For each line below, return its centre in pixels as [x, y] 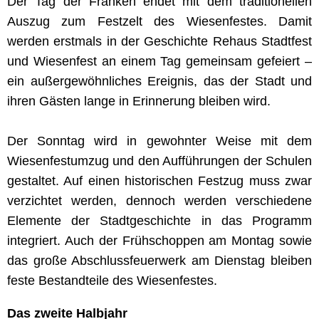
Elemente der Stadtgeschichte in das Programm [159, 220]
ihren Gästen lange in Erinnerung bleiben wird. [139, 101]
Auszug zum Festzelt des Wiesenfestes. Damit [159, 21]
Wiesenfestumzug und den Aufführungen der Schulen [159, 161]
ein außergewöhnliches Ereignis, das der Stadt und [159, 81]
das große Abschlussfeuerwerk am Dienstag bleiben [159, 260]
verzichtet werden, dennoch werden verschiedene [159, 200]
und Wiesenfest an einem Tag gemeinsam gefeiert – [159, 61]
